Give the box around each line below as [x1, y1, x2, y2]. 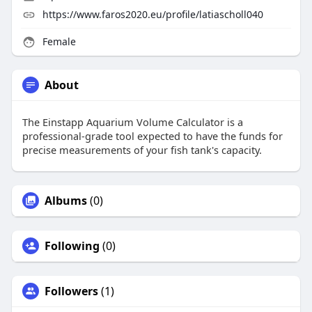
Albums [44, 193, 87, 209]
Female [39, 35, 76, 49]
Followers [44, 283, 98, 299]
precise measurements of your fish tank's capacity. [22, 143, 262, 157]
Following [44, 238, 100, 254]
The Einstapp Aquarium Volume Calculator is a [22, 115, 243, 130]
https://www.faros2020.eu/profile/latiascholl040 [42, 8, 263, 22]
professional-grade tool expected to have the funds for [22, 129, 283, 143]
